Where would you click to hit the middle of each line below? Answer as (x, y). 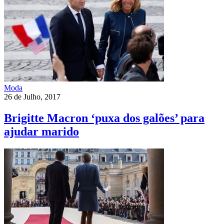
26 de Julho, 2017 (32, 97)
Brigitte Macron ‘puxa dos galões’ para (104, 118)
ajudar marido (41, 131)
